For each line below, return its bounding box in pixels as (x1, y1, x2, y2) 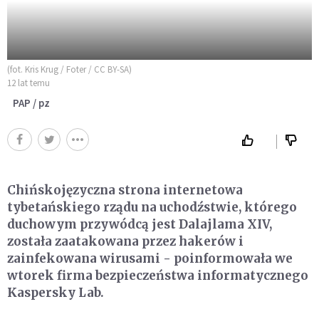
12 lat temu (7, 76, 50, 89)
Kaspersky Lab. (7, 284, 104, 300)
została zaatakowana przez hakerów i (7, 233, 244, 249)
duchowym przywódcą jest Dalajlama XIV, (7, 216, 272, 232)
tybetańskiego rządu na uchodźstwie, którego (7, 199, 297, 215)
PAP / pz (13, 95, 50, 110)
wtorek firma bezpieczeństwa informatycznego (7, 267, 308, 283)
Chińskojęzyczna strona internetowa (7, 182, 243, 198)
